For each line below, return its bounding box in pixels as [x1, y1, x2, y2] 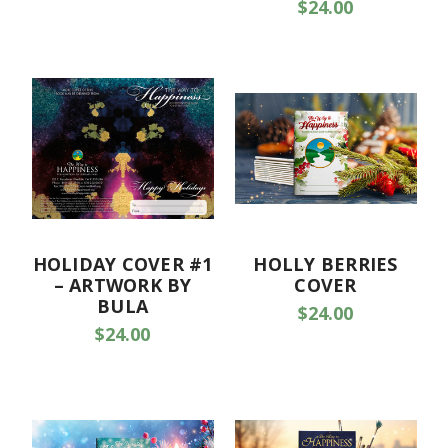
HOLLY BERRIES [253, 251, 398, 276]
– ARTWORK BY [53, 272, 192, 297]
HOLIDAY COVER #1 [32, 251, 213, 276]
